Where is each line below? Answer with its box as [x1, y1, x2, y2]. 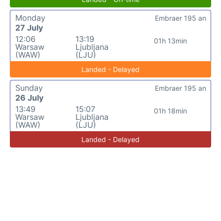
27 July [15, 23, 43, 33]
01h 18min [154, 107, 187, 115]
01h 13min [154, 37, 187, 45]
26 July [15, 93, 43, 103]
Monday [15, 13, 45, 23]
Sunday [15, 83, 43, 93]
